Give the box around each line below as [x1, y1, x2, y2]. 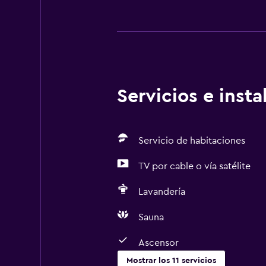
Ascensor [138, 238, 179, 248]
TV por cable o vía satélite [138, 161, 251, 171]
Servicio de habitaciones [138, 136, 245, 145]
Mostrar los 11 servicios [126, 256, 216, 265]
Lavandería [138, 187, 185, 197]
